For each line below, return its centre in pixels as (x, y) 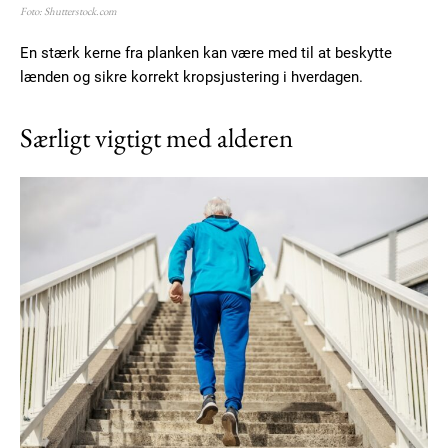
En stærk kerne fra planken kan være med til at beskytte (206, 52)
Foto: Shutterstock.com (68, 10)
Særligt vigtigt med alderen (156, 137)
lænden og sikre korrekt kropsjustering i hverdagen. (191, 76)
